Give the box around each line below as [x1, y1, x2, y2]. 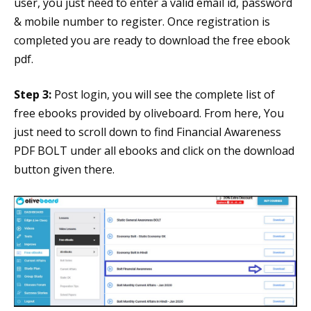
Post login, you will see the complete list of [51, 86, 275, 102]
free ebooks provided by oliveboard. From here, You [14, 105, 284, 121]
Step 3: [14, 86, 51, 102]
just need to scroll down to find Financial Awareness [14, 124, 281, 140]
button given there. [14, 161, 115, 177]
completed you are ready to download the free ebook [14, 32, 290, 48]
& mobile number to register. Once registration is [14, 13, 270, 29]
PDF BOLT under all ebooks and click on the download [14, 142, 294, 158]
